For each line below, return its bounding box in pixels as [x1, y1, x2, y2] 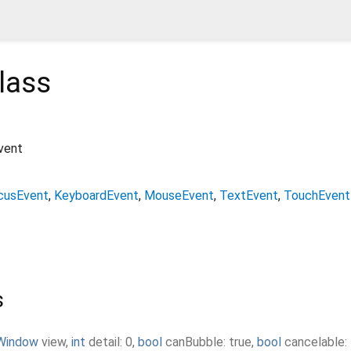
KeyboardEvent [54, 187, 139, 203]
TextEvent [219, 187, 278, 203]
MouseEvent [144, 187, 214, 203]
